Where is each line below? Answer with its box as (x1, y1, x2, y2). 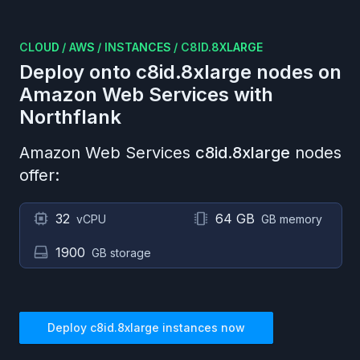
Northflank (19, 105, 121, 129)
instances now (159, 321, 245, 334)
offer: (19, 166, 59, 185)
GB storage (92, 246, 151, 260)
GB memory (261, 212, 322, 226)
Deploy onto (19, 60, 136, 84)
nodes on (252, 60, 342, 84)
